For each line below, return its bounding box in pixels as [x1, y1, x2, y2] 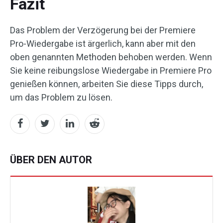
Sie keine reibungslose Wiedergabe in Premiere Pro [10, 65, 212, 76]
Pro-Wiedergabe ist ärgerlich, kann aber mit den [10, 38, 196, 49]
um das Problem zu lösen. [10, 92, 112, 103]
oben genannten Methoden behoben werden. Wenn [10, 51, 212, 62]
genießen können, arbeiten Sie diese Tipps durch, [10, 78, 203, 89]
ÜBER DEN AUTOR [10, 153, 92, 166]
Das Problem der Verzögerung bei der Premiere [10, 24, 196, 35]
